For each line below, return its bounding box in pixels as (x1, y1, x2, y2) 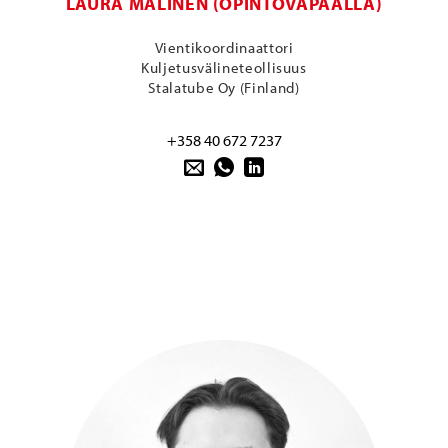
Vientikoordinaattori (154, 37, 294, 57)
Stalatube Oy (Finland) (148, 77, 300, 97)
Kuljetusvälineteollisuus (141, 57, 307, 77)
